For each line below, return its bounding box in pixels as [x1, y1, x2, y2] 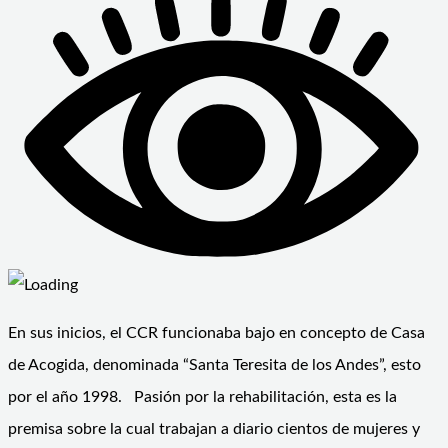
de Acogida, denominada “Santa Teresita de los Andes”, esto [8, 356, 421, 373]
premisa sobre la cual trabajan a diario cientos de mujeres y [8, 420, 420, 437]
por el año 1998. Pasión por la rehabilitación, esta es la [8, 388, 397, 405]
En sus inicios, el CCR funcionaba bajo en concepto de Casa [8, 324, 425, 341]
